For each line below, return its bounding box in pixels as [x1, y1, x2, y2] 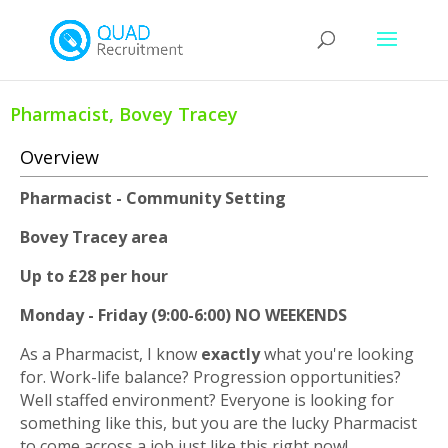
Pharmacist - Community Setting [20, 187, 286, 209]
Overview [20, 145, 99, 169]
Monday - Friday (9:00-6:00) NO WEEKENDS [20, 304, 347, 326]
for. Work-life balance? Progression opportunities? [20, 366, 401, 388]
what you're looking [260, 343, 414, 365]
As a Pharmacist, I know [20, 343, 201, 365]
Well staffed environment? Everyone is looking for [20, 389, 394, 411]
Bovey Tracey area [20, 226, 168, 248]
